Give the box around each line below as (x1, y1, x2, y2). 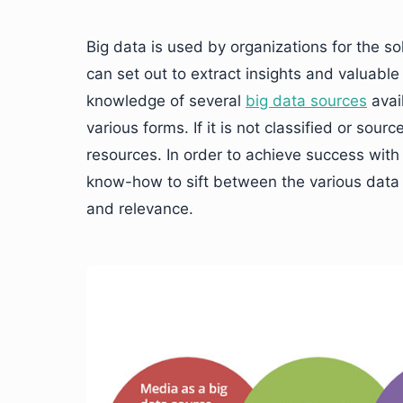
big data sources (246, 92, 367, 110)
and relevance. (86, 200, 193, 218)
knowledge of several (86, 92, 246, 110)
